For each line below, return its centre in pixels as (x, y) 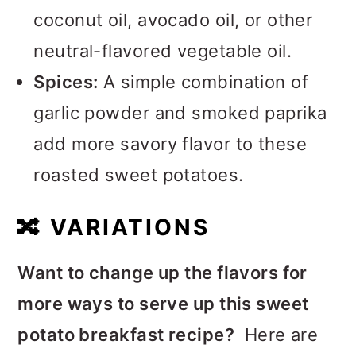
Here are (276, 335)
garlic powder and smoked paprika (180, 113)
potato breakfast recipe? (126, 335)
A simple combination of (203, 82)
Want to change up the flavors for (163, 273)
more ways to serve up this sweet (163, 304)
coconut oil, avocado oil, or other (173, 20)
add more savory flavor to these (170, 144)
